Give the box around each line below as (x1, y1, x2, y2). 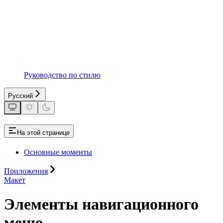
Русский (8, 92, 33, 100)
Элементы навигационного (4, 195, 199, 214)
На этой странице (17, 128, 70, 136)
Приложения (4, 166, 48, 175)
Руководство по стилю (24, 71, 101, 79)
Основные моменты (24, 147, 92, 156)
